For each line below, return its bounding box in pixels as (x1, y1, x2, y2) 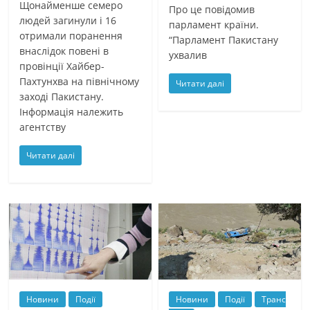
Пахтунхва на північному (19, 74, 140, 88)
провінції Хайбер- (19, 59, 105, 73)
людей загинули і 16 (19, 13, 117, 27)
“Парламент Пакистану (169, 33, 279, 47)
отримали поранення (19, 28, 123, 42)
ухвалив (169, 48, 208, 62)
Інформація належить (19, 104, 124, 118)
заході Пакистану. (19, 89, 104, 103)
